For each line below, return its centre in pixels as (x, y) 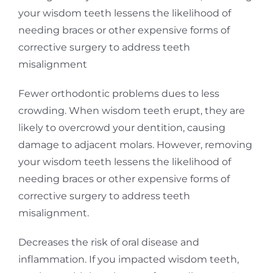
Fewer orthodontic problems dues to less (119, 93)
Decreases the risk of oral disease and (108, 242)
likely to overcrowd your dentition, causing (122, 127)
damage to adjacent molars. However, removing (135, 144)
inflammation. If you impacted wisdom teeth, (128, 259)
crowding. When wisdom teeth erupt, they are (131, 110)
